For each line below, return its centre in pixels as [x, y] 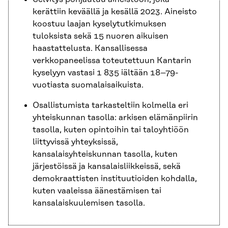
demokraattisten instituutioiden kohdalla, [115, 178]
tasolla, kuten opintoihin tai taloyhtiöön [111, 130]
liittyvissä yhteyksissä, [75, 142]
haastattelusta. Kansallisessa [90, 48]
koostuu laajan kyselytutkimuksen [99, 24]
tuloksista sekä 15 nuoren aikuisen [101, 36]
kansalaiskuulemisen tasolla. [89, 203]
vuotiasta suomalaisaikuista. [88, 85]
